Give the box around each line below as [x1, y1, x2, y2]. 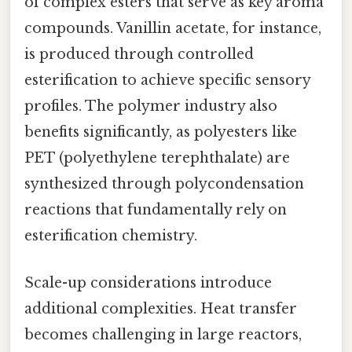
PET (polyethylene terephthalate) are [24, 149, 290, 167]
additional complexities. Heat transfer [24, 299, 297, 317]
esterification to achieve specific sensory [24, 71, 310, 90]
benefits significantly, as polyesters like [24, 123, 297, 141]
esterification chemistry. [24, 227, 197, 245]
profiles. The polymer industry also [24, 97, 277, 115]
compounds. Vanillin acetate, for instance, [24, 20, 321, 38]
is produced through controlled [24, 46, 254, 64]
